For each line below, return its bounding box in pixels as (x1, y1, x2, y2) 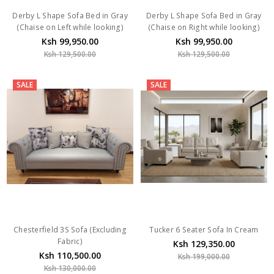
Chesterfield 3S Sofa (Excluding (13, 224, 127, 235)
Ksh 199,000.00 (177, 251, 230, 262)
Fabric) (57, 235, 83, 246)
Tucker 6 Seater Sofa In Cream (149, 224, 259, 235)
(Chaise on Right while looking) (148, 21, 260, 32)
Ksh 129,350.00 (172, 237, 235, 250)
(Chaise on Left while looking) (17, 21, 124, 32)
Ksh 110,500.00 (39, 249, 102, 261)
